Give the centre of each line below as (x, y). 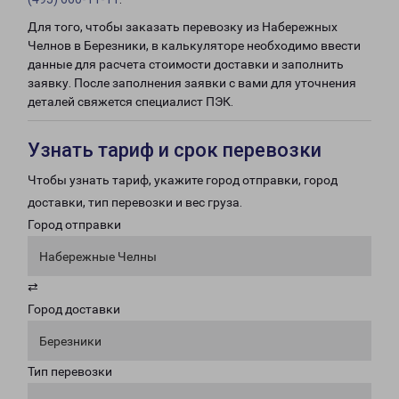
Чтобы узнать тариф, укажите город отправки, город (183, 180)
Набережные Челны (98, 256)
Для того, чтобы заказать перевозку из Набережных (183, 27)
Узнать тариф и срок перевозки (175, 150)
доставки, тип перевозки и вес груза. (135, 202)
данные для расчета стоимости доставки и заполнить (186, 64)
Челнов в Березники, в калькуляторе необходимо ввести (194, 45)
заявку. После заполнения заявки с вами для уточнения (192, 83)
